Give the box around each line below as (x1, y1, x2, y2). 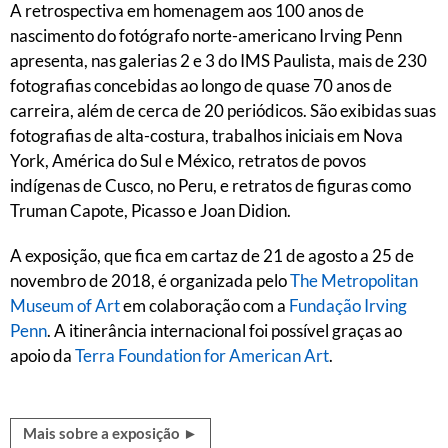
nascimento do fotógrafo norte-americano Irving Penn (10, 25, 402, 46)
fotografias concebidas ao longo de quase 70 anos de (10, 75, 392, 96)
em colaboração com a (123, 295, 289, 316)
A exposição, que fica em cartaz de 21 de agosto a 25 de (10, 245, 414, 266)
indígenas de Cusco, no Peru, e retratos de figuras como (10, 175, 411, 196)
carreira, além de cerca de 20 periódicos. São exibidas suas (10, 100, 436, 121)
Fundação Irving (289, 295, 407, 316)
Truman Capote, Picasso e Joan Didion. (10, 200, 294, 221)
